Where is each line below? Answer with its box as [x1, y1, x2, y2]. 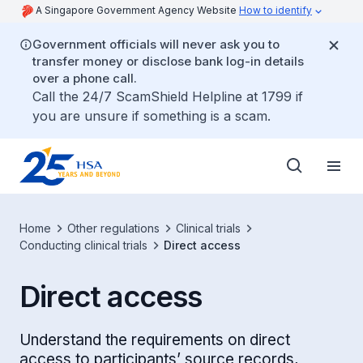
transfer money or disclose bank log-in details [32, 53, 304, 69]
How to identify [239, 4, 312, 16]
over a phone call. [32, 70, 137, 86]
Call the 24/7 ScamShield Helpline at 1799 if [32, 88, 303, 105]
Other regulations [67, 221, 160, 235]
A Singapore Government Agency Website [36, 4, 239, 16]
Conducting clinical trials [19, 238, 147, 252]
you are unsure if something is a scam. [32, 108, 271, 124]
